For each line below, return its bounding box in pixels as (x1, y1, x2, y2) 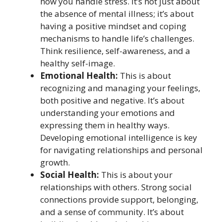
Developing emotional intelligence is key (40, 132, 197, 143)
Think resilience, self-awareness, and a (40, 45, 190, 56)
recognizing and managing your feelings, (40, 82, 200, 94)
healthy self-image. (40, 57, 115, 69)
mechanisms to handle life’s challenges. (40, 33, 194, 44)
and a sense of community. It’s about (40, 206, 184, 218)
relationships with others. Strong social (40, 181, 192, 193)
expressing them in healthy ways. (40, 119, 169, 131)
